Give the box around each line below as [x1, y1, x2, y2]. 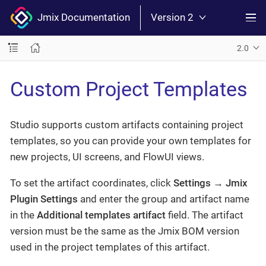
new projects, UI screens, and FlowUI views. [10, 151, 204, 163]
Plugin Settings [10, 193, 78, 205]
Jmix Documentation [33, 11, 130, 24]
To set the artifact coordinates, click [10, 177, 173, 189]
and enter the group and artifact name [78, 193, 249, 205]
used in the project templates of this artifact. [10, 241, 210, 253]
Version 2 [151, 11, 194, 24]
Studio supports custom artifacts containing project [10, 119, 243, 131]
